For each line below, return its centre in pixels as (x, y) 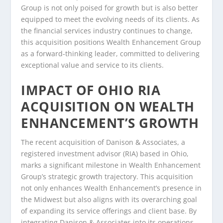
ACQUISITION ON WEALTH (108, 106)
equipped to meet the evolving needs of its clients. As (111, 19)
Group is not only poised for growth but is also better (110, 8)
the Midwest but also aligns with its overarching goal (109, 199)
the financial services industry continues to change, (107, 31)
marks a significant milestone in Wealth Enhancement (111, 165)
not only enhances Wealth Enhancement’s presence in (111, 188)
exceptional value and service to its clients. (93, 65)
